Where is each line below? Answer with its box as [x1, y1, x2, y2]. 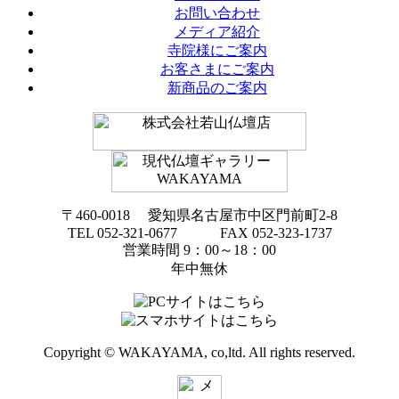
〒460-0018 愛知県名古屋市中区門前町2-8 [61, 208, 338, 224]
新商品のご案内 [167, 80, 267, 96]
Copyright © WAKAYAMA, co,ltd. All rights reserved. [44, 345, 355, 361]
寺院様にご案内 [167, 43, 267, 59]
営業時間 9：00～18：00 [123, 242, 276, 258]
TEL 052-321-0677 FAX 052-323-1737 [67, 225, 332, 241]
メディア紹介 [175, 24, 260, 40]
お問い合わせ [175, 5, 260, 21]
